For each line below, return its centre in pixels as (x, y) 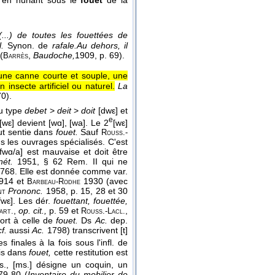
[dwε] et (112, 110)
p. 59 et (64, 211)
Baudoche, (54, 55)
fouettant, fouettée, (91, 201)
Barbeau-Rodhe (54, 182)
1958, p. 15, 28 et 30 (87, 191)
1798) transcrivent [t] (86, 230)
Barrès (16, 56)
